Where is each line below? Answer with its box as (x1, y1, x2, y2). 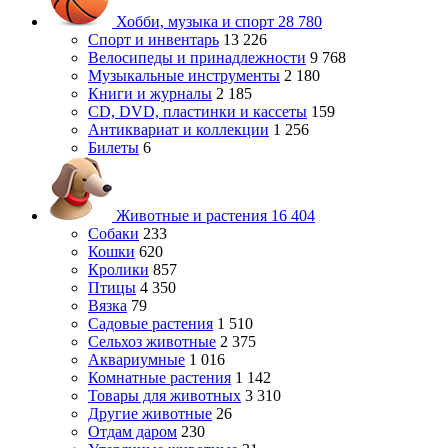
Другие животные (88, 405, 212, 422)
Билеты (88, 139, 139, 156)
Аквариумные (88, 351, 185, 368)
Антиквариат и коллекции (88, 121, 269, 138)
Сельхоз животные (88, 333, 216, 350)
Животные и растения (112, 207, 271, 224)
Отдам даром (88, 423, 177, 440)
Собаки (88, 225, 139, 242)
